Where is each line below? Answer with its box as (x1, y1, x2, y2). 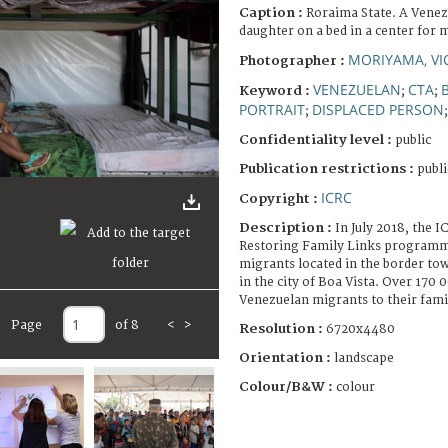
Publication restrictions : (239, 160, 417, 177)
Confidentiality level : (239, 131, 392, 148)
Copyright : (239, 190, 321, 207)
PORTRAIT (239, 99, 305, 119)
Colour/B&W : (239, 378, 336, 395)
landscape (334, 350, 394, 366)
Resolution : (239, 320, 323, 337)
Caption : (239, 4, 306, 21)
